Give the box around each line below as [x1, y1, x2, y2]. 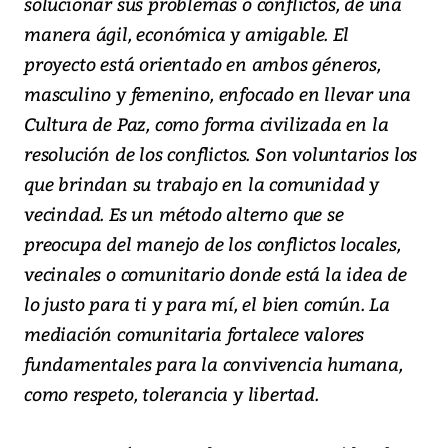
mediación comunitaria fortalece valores [24, 321, 365, 347]
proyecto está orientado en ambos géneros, [24, 51, 381, 77]
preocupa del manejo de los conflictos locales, [24, 231, 401, 257]
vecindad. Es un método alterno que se [24, 201, 344, 227]
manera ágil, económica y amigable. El [24, 21, 349, 47]
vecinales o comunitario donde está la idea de [24, 261, 407, 287]
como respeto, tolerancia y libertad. [24, 381, 319, 407]
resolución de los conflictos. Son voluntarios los [24, 141, 418, 167]
